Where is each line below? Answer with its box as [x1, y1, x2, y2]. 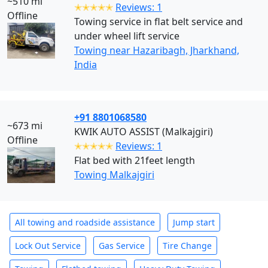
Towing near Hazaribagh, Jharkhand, [74, 44, 239, 57]
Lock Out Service [15, 240, 81, 251]
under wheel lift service [74, 29, 179, 42]
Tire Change [163, 240, 212, 251]
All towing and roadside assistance [15, 217, 155, 228]
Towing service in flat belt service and [74, 15, 243, 28]
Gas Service [99, 240, 145, 251]
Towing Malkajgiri [74, 168, 154, 181]
